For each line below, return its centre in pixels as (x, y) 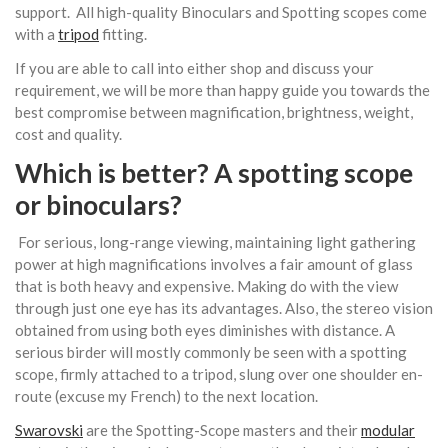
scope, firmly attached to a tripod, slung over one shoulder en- (219, 374)
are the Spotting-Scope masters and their (222, 430)
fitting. (126, 33)
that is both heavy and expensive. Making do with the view (206, 286)
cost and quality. (70, 133)
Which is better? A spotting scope (214, 172)
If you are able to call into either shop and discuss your (194, 67)
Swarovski (49, 430)
